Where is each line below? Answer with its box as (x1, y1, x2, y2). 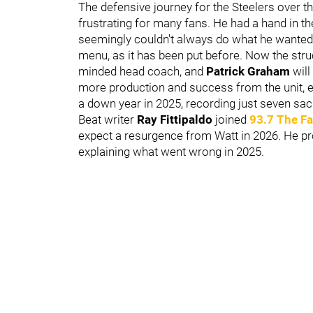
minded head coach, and (78, 64, 206, 78)
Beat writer (78, 112, 137, 126)
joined (215, 112, 249, 126)
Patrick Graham (206, 64, 293, 78)
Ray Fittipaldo (137, 112, 215, 126)
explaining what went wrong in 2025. (78, 144, 264, 159)
